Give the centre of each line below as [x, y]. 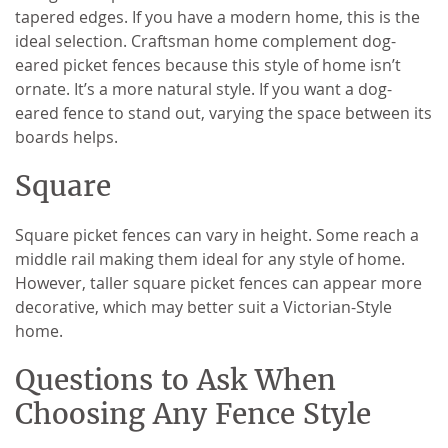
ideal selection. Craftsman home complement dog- [205, 40]
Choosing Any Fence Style [193, 413]
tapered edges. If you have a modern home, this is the [217, 16]
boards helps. [68, 136]
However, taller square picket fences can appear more [218, 282]
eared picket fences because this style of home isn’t [208, 64]
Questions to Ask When [175, 379]
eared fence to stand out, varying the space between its [223, 112]
